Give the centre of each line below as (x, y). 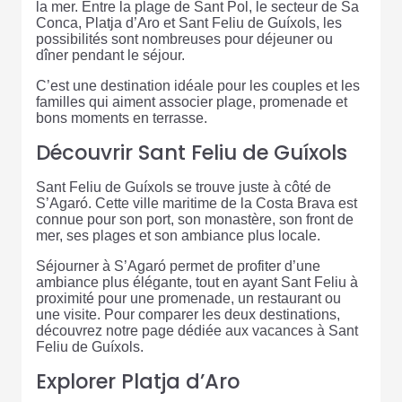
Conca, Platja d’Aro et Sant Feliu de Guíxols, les (189, 23)
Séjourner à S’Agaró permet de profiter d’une (178, 267)
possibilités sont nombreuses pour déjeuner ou (184, 39)
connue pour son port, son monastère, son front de (195, 220)
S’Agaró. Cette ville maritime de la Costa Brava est (197, 204)
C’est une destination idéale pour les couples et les (198, 86)
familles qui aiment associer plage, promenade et (192, 102)
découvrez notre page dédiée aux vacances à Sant (197, 331)
